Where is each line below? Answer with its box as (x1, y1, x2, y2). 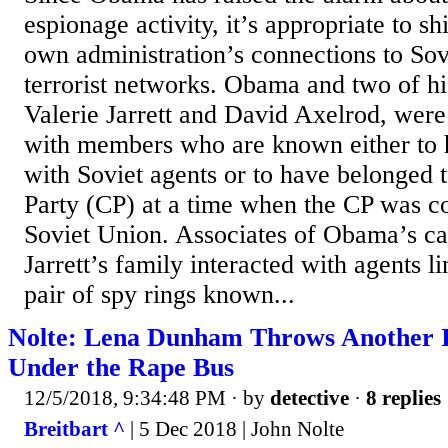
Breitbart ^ (24, 417, 125, 442)
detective (270, 385, 349, 410)
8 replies (366, 385, 441, 410)
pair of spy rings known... (24, 279, 295, 309)
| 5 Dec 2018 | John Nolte (125, 417, 344, 442)
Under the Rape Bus (8, 352, 234, 382)
